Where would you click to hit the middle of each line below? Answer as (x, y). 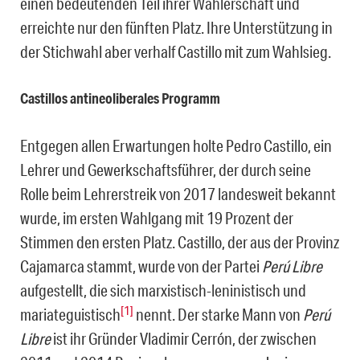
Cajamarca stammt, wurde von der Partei (141, 266)
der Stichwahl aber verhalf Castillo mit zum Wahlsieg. (176, 52)
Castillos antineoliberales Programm (120, 98)
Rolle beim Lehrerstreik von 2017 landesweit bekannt (178, 194)
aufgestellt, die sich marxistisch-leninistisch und (163, 290)
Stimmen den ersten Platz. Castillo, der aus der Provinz (180, 242)
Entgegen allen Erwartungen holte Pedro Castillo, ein (176, 146)
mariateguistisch (70, 315)
